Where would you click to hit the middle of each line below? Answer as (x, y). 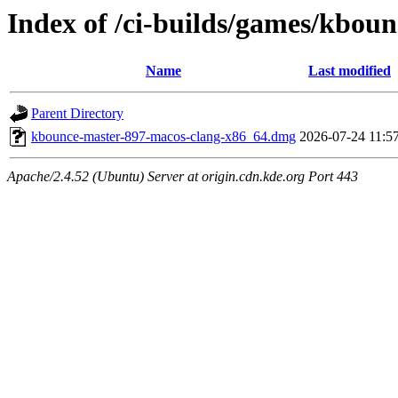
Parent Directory (77, 114)
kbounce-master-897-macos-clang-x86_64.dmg (163, 137)
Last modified (350, 71)
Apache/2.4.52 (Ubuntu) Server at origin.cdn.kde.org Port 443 (183, 177)
